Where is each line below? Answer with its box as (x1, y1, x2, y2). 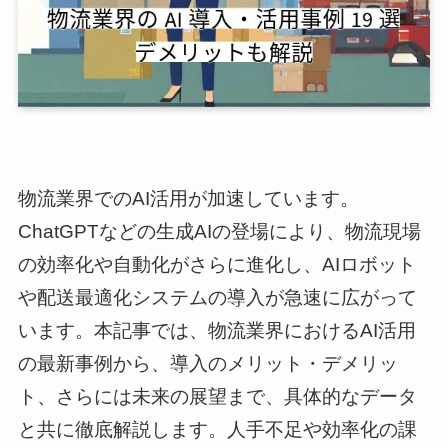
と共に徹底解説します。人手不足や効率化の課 (17, 419, 417, 441)
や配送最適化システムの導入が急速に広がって (17, 287, 417, 309)
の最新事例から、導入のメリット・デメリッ (17, 353, 398, 375)
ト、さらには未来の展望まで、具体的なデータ (17, 386, 417, 408)
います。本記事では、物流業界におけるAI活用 (17, 320, 416, 342)
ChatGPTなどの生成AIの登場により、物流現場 (17, 221, 421, 243)
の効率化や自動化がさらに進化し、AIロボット (17, 254, 416, 276)
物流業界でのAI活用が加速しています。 (17, 188, 359, 210)
